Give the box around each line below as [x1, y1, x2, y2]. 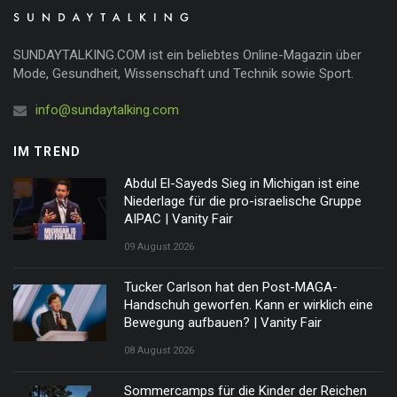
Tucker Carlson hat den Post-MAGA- [124, 279, 338, 295]
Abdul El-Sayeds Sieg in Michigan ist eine [124, 175, 360, 191]
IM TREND [13, 144, 81, 159]
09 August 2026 [124, 241, 194, 253]
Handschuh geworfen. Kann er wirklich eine [124, 297, 373, 313]
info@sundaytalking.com [35, 102, 179, 118]
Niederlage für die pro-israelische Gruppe [124, 193, 362, 209]
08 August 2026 [124, 345, 194, 356]
